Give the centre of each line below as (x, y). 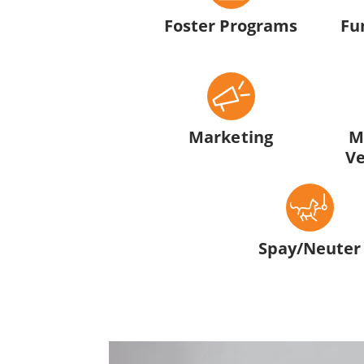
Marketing (231, 136)
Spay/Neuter (310, 248)
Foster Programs (231, 25)
